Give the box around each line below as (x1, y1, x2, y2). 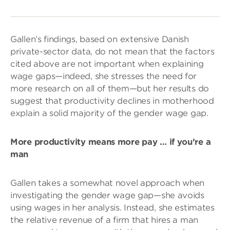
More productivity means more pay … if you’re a (10, 137, 211, 147)
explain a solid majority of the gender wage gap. (10, 108, 208, 118)
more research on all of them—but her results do (10, 83, 209, 93)
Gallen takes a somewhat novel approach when (10, 178, 205, 188)
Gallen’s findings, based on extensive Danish (10, 34, 189, 44)
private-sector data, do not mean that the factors (10, 46, 215, 56)
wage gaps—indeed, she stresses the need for (10, 71, 197, 81)
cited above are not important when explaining (10, 59, 204, 69)
